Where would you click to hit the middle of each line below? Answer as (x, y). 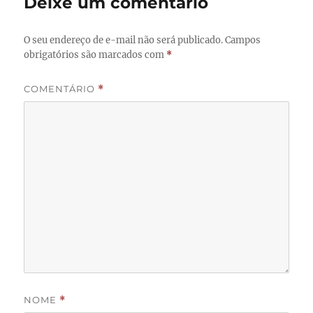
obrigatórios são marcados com (95, 55)
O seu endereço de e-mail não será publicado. (124, 41)
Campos (243, 41)
